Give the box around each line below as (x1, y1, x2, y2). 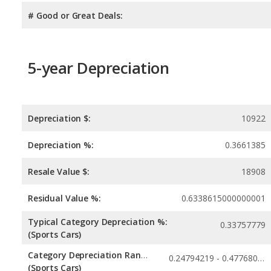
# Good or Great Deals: (28, 9, 123, 21)
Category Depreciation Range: (140, 249, 148, 261)
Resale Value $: (28, 166, 90, 178)
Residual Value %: (28, 192, 101, 204)
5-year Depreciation (28, 56, 169, 79)
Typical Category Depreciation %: (28, 216, 168, 228)
